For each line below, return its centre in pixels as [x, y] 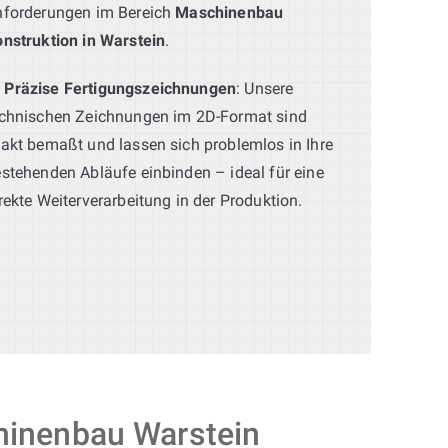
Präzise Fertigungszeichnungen [120, 88]
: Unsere [265, 88]
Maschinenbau [229, 12]
